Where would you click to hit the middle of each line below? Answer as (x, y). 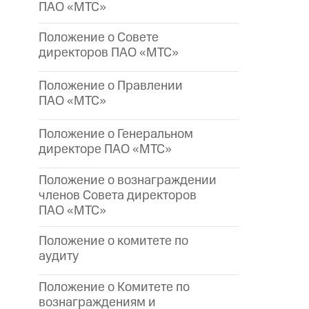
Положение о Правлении (111, 86)
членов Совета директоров (118, 195)
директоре (71, 149)
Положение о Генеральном (116, 134)
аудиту (59, 256)
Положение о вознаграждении (128, 180)
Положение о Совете (99, 37)
